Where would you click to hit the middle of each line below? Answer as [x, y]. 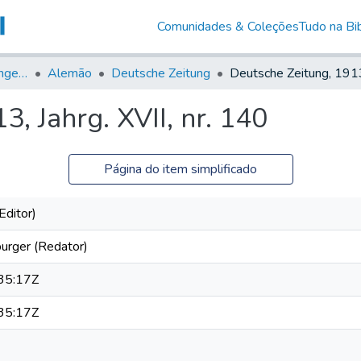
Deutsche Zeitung [161, 73]
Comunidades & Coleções [228, 26]
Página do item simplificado [180, 169]
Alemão [70, 73]
